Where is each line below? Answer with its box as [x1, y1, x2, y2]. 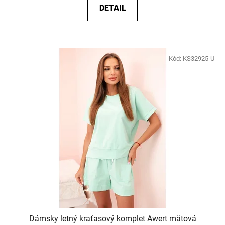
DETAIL [99, 3, 126, 13]
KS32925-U [183, 54, 214, 62]
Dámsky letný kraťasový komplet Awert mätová [29, 213, 196, 223]
